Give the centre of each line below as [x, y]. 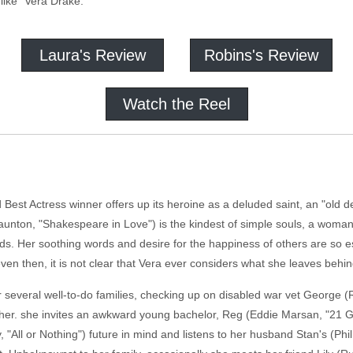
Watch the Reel [176, 104]
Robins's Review [261, 55]
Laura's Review [92, 55]
